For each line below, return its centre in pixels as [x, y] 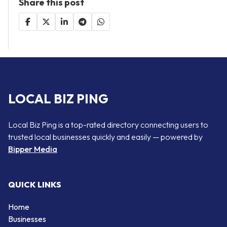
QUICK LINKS [35, 184]
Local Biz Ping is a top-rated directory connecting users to [108, 124]
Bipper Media [33, 149]
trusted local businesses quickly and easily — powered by [105, 137]
